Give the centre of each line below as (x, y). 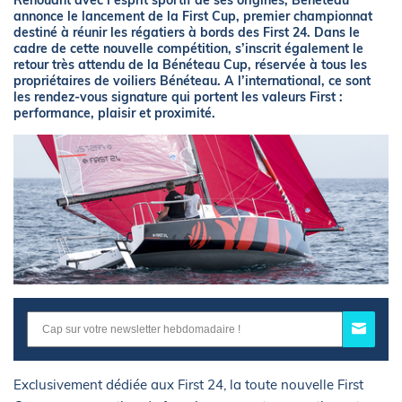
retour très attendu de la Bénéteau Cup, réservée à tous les (190, 65)
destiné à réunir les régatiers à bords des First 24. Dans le (187, 32)
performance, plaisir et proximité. (114, 113)
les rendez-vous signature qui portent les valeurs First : (178, 97)
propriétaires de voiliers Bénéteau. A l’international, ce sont (192, 81)
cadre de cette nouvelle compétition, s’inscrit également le (188, 48)
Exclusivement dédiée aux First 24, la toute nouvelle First (188, 385)
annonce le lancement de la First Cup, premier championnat (193, 16)
